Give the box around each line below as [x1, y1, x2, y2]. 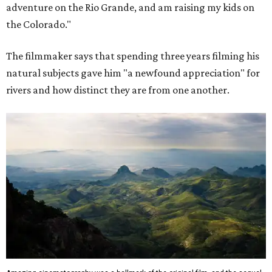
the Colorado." [6, 18, 71, 30]
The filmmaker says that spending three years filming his [6, 49, 259, 62]
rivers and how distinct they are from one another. [6, 83, 229, 96]
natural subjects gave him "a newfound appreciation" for [6, 66, 260, 79]
